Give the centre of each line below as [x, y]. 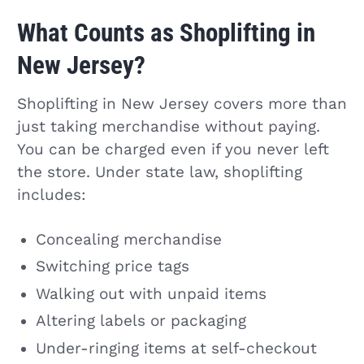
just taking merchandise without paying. [168, 127]
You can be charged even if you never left [173, 150]
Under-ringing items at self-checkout [176, 348]
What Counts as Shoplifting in [166, 32]
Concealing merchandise [128, 239]
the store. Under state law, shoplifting [159, 173]
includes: [51, 195]
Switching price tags [112, 267]
